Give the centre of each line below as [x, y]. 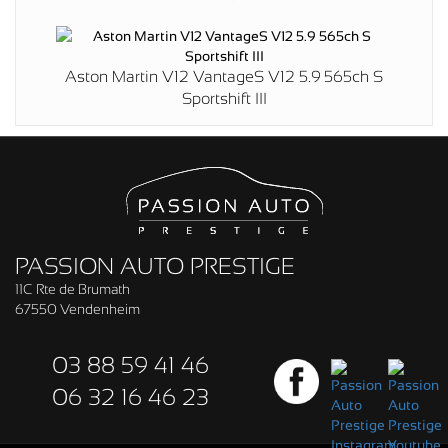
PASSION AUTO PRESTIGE [155, 265]
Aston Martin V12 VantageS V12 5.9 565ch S [224, 76]
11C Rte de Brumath [72, 288]
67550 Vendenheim [77, 308]
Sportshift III [224, 98]
